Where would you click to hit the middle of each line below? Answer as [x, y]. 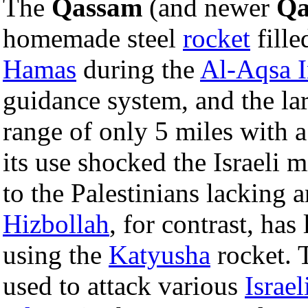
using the [56, 254]
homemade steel [93, 38]
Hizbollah [56, 223]
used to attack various [124, 285]
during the [138, 69]
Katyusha [159, 254]
